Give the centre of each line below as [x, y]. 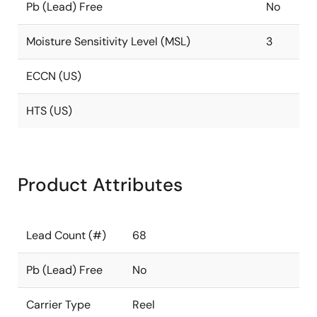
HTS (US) [49, 111]
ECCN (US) [54, 76]
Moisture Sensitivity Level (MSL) [108, 41]
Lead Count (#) [66, 235]
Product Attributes [100, 185]
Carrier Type [58, 305]
